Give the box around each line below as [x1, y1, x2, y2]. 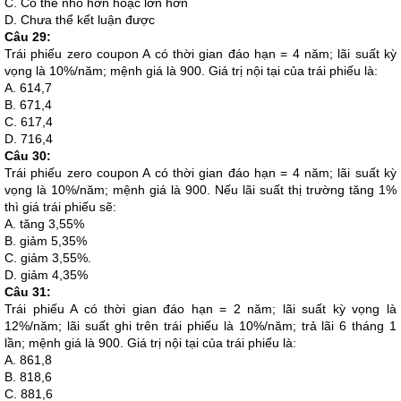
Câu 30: [4, 149, 51, 163]
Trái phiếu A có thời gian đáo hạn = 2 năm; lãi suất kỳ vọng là [4, 302, 397, 316]
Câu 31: [4, 285, 51, 299]
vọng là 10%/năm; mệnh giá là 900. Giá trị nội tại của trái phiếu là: [4, 64, 378, 78]
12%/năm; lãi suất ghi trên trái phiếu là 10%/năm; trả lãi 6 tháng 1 [4, 319, 397, 333]
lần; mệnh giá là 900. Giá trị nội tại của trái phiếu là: [4, 336, 296, 350]
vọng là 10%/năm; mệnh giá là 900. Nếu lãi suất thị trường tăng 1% [4, 183, 397, 197]
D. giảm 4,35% [4, 268, 88, 282]
